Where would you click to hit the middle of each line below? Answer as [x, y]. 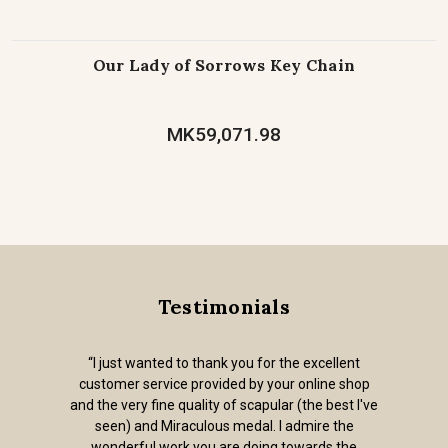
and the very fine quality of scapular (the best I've [224, 405]
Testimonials [223, 307]
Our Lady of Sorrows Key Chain [224, 65]
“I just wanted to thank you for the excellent [224, 363]
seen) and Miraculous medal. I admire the [224, 426]
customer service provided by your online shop [224, 384]
